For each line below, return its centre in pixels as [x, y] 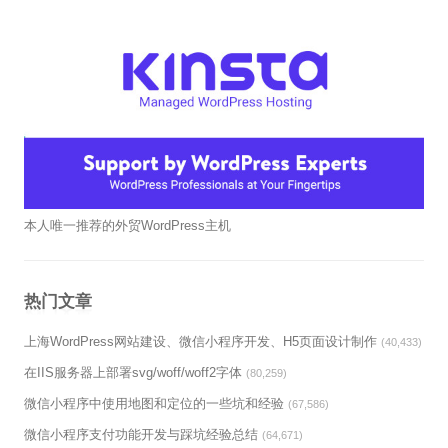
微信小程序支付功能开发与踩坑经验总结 [141, 435]
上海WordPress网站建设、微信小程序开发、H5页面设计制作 [200, 342]
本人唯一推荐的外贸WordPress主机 [127, 226]
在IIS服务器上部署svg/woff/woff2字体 [133, 373]
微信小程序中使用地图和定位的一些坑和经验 [154, 404]
